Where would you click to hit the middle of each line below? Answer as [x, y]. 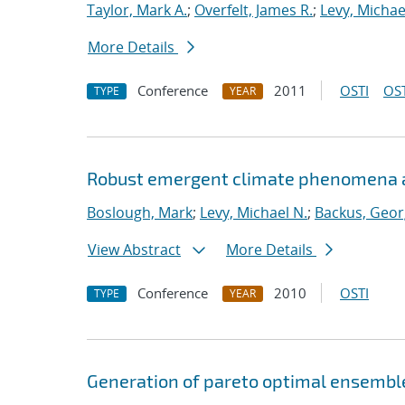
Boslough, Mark [140, 212]
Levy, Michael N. [254, 212]
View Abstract [134, 250]
